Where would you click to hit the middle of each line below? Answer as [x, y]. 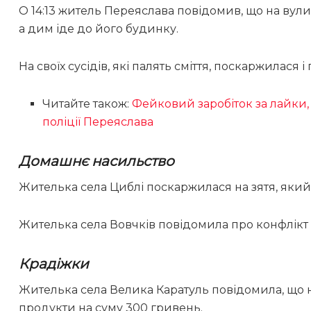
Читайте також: [87, 104]
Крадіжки [54, 264]
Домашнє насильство [96, 161]
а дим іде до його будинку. [99, 29]
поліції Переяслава [98, 122]
